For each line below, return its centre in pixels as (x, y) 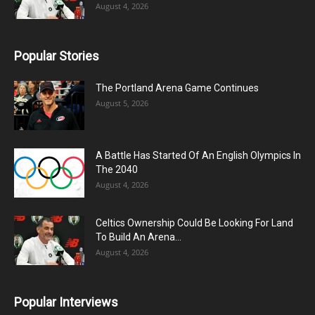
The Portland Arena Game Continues (177, 88)
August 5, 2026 (122, 103)
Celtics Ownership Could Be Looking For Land (194, 223)
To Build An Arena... (139, 237)
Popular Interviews (66, 302)
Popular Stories (57, 56)
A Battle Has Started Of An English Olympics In (198, 155)
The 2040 (117, 169)
